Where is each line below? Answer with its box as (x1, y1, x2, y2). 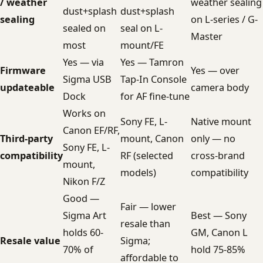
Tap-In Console (120, 73, 187, 86)
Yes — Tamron (120, 56, 184, 69)
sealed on (63, 22, 106, 35)
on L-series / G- (191, 13, 258, 26)
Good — (63, 192, 99, 205)
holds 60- (63, 226, 103, 239)
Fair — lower (120, 200, 176, 213)
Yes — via (63, 56, 104, 69)
